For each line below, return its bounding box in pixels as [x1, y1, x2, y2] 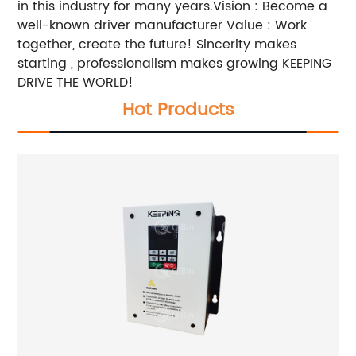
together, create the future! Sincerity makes [17, 33, 297, 55]
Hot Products [122, 95, 234, 125]
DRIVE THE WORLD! [17, 72, 134, 93]
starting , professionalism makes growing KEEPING [17, 52, 332, 74]
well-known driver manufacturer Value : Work [17, 14, 308, 36]
